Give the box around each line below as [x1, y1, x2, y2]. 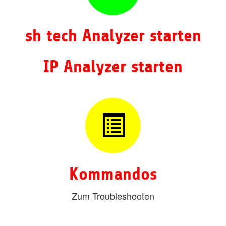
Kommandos [69, 164, 157, 184]
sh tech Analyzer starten [25, 26, 201, 45]
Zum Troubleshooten [72, 189, 154, 203]
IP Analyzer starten [43, 56, 183, 76]
